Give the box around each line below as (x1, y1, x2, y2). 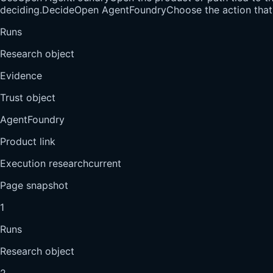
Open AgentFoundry (74, 3, 166, 16)
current (88, 157, 121, 169)
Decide (42, 3, 74, 16)
